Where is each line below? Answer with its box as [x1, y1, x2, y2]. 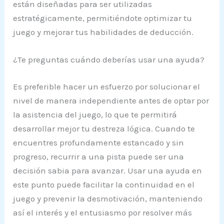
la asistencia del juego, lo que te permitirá [13, 109, 177, 119]
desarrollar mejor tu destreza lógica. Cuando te [13, 123, 195, 133]
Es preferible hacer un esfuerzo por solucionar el [13, 81, 200, 91]
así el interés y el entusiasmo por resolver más [13, 207, 192, 217]
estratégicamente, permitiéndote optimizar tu [13, 12, 192, 23]
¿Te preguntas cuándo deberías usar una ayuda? [13, 54, 205, 65]
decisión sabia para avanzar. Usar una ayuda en [13, 165, 202, 175]
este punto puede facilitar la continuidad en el [13, 179, 195, 189]
